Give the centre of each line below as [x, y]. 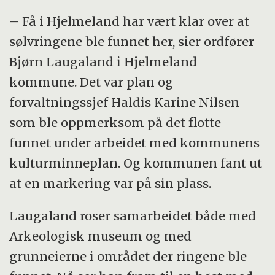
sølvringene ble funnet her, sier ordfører [132, 42]
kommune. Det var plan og [91, 82]
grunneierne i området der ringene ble [128, 257]
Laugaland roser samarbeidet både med [133, 216]
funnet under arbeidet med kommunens [135, 143]
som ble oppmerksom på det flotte [115, 123]
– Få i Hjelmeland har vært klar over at [130, 21]
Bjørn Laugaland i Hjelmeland [103, 62]
